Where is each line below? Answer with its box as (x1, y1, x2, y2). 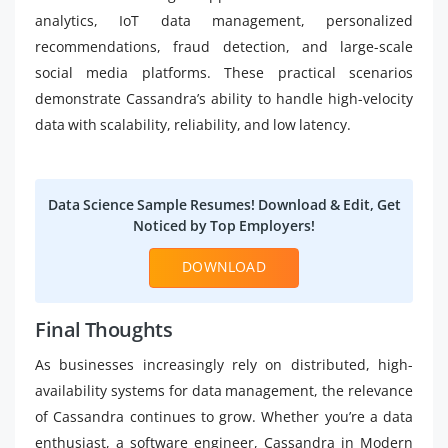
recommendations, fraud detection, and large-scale (35, 37, 413, 56)
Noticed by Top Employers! (133, 216, 315, 235)
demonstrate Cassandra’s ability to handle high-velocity (35, 89, 413, 108)
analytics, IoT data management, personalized (35, 11, 413, 30)
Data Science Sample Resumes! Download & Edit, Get (47, 195, 401, 214)
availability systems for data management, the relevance (35, 381, 413, 400)
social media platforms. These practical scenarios (35, 63, 413, 82)
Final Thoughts (35, 316, 173, 343)
